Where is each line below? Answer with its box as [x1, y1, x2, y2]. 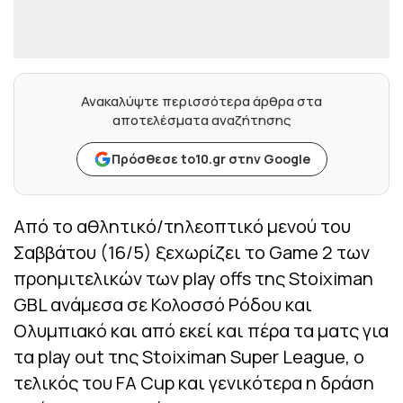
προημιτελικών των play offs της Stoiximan [13, 266, 373, 291]
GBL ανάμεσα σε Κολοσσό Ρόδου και [13, 292, 312, 318]
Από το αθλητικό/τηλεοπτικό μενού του [13, 214, 351, 239]
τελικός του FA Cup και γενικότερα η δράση [13, 371, 374, 396]
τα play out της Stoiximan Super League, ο [13, 345, 364, 370]
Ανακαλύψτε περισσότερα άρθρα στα [81, 92, 322, 112]
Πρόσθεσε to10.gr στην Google [111, 150, 310, 168]
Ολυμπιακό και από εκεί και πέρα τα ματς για [13, 318, 389, 344]
